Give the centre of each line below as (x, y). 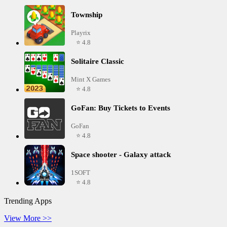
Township (87, 15)
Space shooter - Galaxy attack (121, 155)
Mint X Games (91, 80)
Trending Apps (28, 201)
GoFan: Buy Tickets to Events (121, 108)
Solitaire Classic (98, 62)
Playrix (81, 33)
